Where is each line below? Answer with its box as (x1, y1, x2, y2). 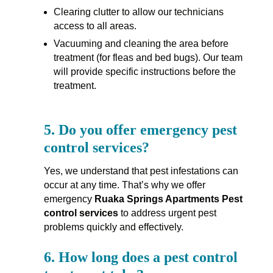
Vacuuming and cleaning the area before (53, 38, 229, 49)
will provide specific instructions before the (53, 66, 236, 77)
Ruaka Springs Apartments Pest (94, 193, 243, 204)
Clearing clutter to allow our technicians (53, 7, 224, 18)
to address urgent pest (118, 207, 216, 218)
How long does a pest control (58, 249, 238, 265)
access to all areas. (53, 21, 136, 32)
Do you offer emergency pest (58, 122, 237, 138)
